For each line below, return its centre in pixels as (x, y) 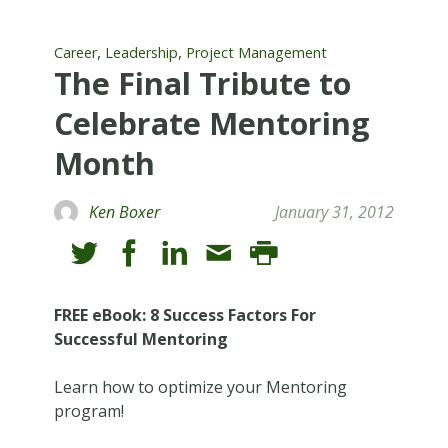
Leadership (141, 52)
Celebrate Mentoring (211, 123)
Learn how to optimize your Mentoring (200, 386)
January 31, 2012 (335, 211)
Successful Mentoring (140, 338)
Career (75, 52)
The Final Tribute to (202, 83)
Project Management (256, 52)
